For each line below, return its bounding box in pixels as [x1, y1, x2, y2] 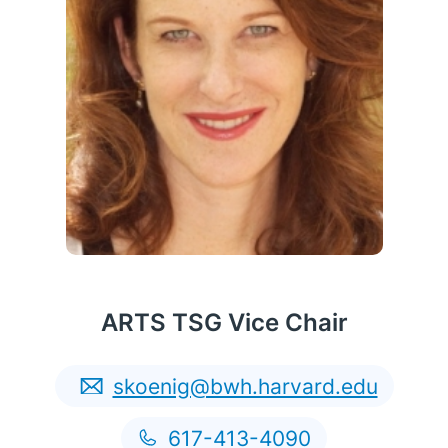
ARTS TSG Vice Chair [100, 307, 348, 337]
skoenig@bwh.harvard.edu [112, 373, 378, 399]
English [378, 404, 445, 428]
